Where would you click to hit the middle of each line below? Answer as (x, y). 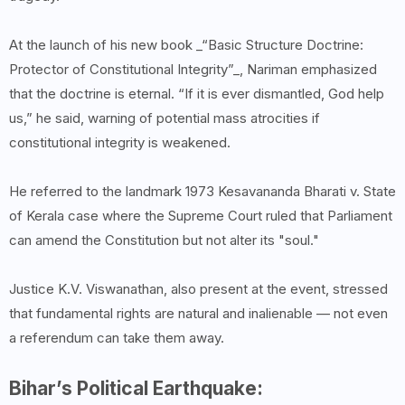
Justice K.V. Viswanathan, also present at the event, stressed (198, 289)
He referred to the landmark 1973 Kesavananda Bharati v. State (202, 192)
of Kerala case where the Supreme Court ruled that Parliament (201, 216)
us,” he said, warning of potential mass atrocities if (165, 118)
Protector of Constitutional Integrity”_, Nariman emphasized (193, 70)
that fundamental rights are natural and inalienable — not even (198, 314)
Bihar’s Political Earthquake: (136, 389)
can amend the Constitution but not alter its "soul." (164, 240)
